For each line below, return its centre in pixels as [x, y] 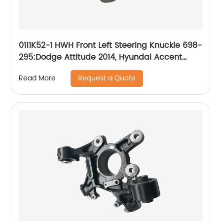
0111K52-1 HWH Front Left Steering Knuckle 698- [110, 45]
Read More [37, 78]
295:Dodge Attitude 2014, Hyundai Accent [101, 57]
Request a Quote [107, 78]
